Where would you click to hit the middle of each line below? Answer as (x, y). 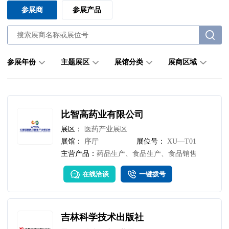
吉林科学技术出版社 (102, 217)
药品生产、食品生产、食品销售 (147, 154)
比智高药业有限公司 (102, 114)
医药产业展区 (105, 129)
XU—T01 (181, 141)
